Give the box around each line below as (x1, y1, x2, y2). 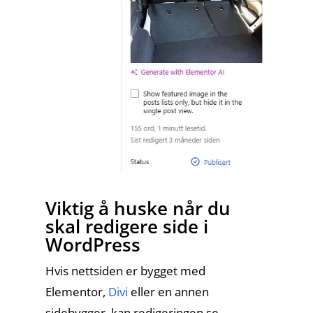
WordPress (45, 232, 140, 257)
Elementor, (45, 284, 108, 300)
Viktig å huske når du (45, 196, 231, 221)
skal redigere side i (45, 214, 208, 239)
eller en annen (127, 284, 209, 300)
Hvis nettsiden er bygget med (45, 263, 205, 279)
